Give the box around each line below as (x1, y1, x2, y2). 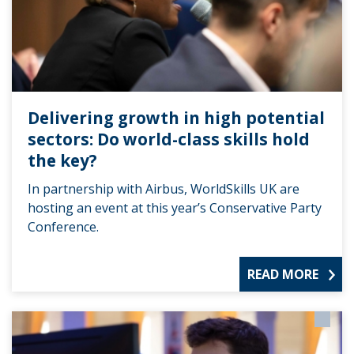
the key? (28, 149, 97, 171)
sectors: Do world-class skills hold (28, 127, 310, 150)
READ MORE (247, 265, 318, 283)
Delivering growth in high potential (28, 106, 325, 129)
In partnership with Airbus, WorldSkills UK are (28, 179, 299, 198)
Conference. (28, 217, 99, 235)
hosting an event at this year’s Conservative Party (28, 198, 322, 217)
